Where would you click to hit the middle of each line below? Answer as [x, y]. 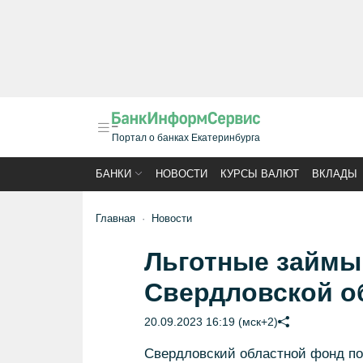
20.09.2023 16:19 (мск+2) [211, 322]
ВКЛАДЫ [335, 174]
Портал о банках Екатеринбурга [186, 138]
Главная [115, 218]
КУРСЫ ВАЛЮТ [260, 174]
